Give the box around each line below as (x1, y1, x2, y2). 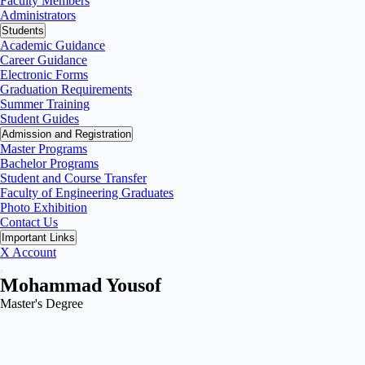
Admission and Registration (2, 128, 131, 140)
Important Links (2, 231, 75, 244)
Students (2, 24, 44, 37)
